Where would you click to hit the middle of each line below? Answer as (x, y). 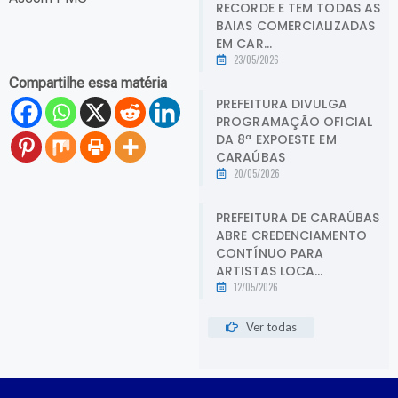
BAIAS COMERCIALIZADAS (296, 25)
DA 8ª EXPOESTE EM (276, 139)
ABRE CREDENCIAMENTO (291, 235)
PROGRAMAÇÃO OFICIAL (294, 121)
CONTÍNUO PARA (270, 253)
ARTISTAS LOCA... (270, 271)
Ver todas (271, 326)
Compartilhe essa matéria (88, 83)
